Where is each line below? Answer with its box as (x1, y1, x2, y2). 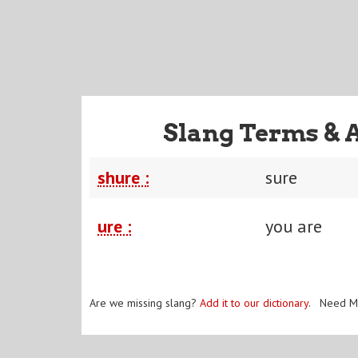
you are (265, 214, 322, 237)
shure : (97, 165, 149, 189)
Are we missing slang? (89, 295, 200, 310)
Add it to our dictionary (200, 295, 308, 310)
